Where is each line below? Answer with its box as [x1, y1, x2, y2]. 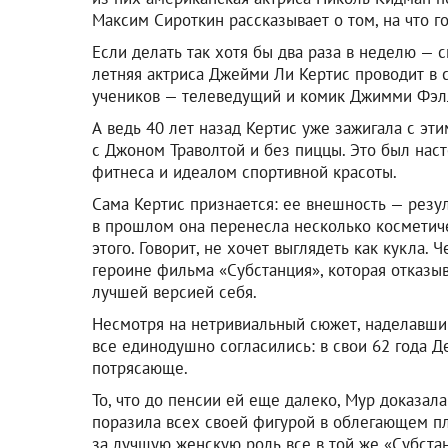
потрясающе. [92, 356, 188, 379]
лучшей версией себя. [92, 280, 257, 303]
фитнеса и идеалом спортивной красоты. [92, 160, 397, 183]
